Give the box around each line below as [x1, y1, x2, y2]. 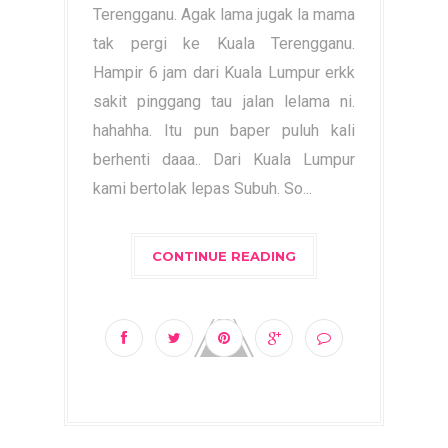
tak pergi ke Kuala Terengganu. [93, 34, 355, 53]
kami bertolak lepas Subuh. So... [93, 179, 312, 198]
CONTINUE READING [152, 248, 296, 264]
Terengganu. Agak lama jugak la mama [93, 5, 355, 24]
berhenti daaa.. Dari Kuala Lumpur [93, 150, 355, 169]
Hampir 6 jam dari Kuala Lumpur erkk [93, 63, 355, 82]
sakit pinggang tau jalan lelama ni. [93, 92, 355, 111]
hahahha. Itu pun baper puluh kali [93, 121, 355, 140]
